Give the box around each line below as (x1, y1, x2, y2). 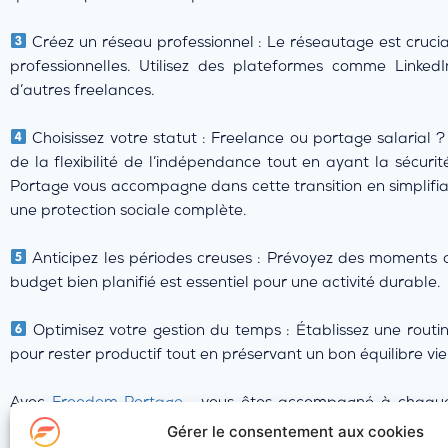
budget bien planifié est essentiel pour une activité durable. (10, 275, 440, 292)
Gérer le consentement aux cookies (167, 422, 425, 441)
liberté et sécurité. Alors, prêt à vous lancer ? (10, 419, 338, 436)
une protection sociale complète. (10, 203, 246, 220)
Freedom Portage (51, 395, 191, 412)
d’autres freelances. (10, 83, 154, 100)
